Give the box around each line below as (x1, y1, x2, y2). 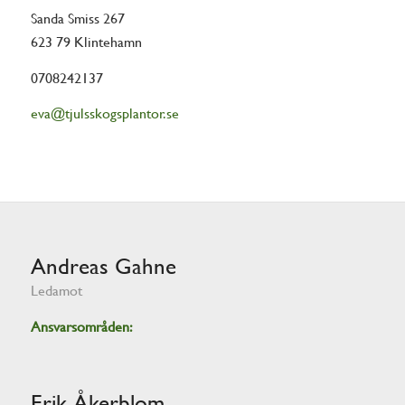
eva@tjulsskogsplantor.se (30, 105, 179, 123)
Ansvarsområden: (30, 317, 133, 335)
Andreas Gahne (30, 252, 176, 279)
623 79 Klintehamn (30, 33, 142, 52)
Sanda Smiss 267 (30, 10, 125, 28)
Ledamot (30, 281, 82, 299)
